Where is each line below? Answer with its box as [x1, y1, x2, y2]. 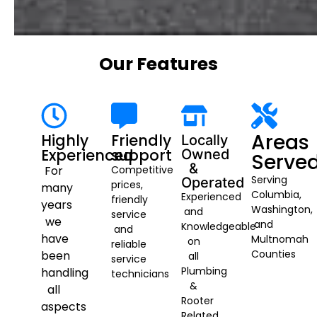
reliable [111, 237, 146, 252]
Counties [251, 247, 296, 262]
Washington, [251, 202, 313, 217]
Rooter [181, 294, 214, 309]
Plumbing [181, 264, 227, 279]
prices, [111, 178, 143, 192]
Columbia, [251, 188, 301, 202]
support [111, 145, 172, 166]
